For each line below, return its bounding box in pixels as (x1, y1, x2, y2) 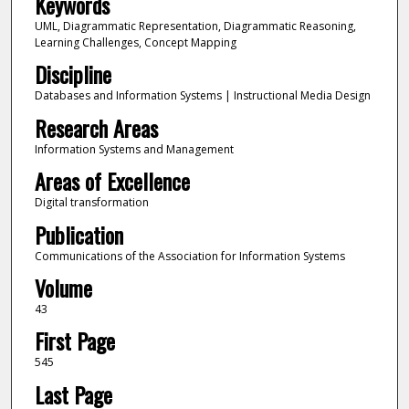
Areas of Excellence (34, 164, 190, 198)
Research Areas (34, 110, 158, 144)
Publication (34, 217, 123, 251)
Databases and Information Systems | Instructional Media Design (34, 88, 371, 104)
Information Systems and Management (34, 141, 234, 157)
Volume (34, 271, 92, 305)
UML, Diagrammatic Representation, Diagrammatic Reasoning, (34, 17, 356, 34)
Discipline (34, 58, 111, 91)
